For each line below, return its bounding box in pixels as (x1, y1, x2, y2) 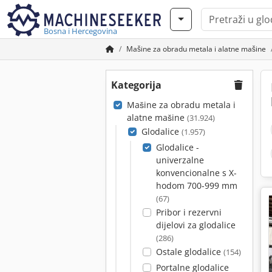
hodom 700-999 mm (155, 180, 237, 191)
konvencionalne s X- (155, 167, 237, 178)
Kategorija (111, 78, 161, 92)
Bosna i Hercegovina (44, 25, 117, 36)
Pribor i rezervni (155, 206, 222, 218)
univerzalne (155, 154, 204, 166)
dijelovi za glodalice (155, 219, 236, 231)
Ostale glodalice (155, 246, 223, 257)
